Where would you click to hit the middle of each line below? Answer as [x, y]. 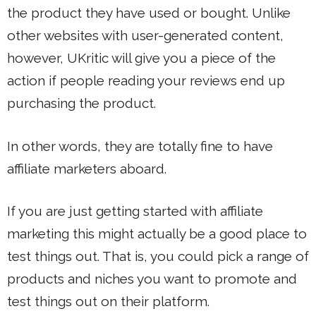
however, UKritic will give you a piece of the [141, 58]
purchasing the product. [81, 103]
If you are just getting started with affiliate [135, 211]
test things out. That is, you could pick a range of [158, 256]
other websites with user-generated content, [145, 36]
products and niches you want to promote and [152, 279]
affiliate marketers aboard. [87, 168]
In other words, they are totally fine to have [140, 146]
